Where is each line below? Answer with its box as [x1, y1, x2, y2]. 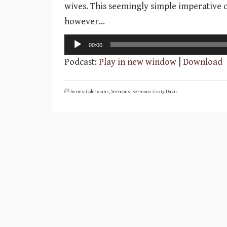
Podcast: [64, 57, 99, 67]
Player [64, 51, 89, 62]
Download [183, 57, 222, 67]
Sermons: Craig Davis [132, 89, 178, 95]
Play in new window [99, 57, 176, 67]
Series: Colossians [70, 89, 109, 95]
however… [64, 16, 105, 27]
